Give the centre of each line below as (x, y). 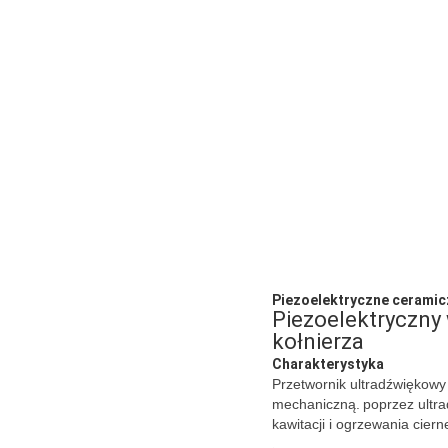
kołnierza (318, 341)
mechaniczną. (316, 403)
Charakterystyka (328, 363)
